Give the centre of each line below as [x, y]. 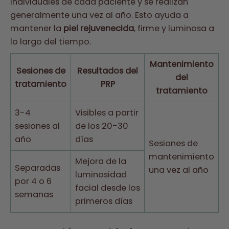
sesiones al [37, 126]
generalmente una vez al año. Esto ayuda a [99, 15]
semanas [34, 194]
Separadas [38, 168]
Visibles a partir [107, 112]
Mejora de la [101, 161]
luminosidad [101, 174]
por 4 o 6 [33, 181]
